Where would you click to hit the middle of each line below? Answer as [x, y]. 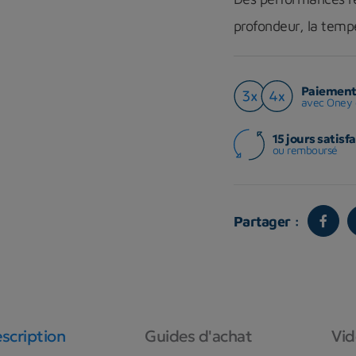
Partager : [266, 221]
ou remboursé [305, 150]
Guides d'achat [199, 336]
